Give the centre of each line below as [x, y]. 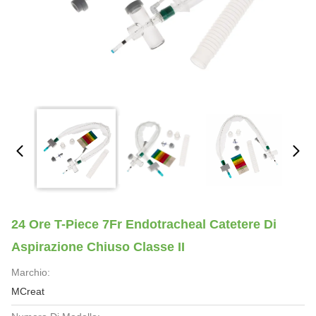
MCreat [28, 291]
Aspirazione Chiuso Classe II [98, 247]
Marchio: [31, 272]
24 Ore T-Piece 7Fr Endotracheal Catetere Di [144, 224]
